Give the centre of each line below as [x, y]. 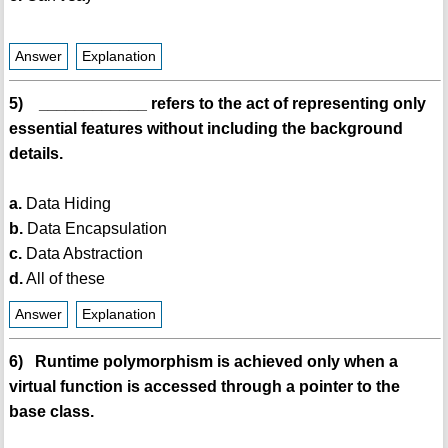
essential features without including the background [205, 129]
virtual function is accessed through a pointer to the [204, 387]
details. [35, 154]
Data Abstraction [82, 254]
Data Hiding [66, 204]
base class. [51, 412]
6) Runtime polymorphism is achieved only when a [203, 362]
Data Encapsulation [94, 229]
